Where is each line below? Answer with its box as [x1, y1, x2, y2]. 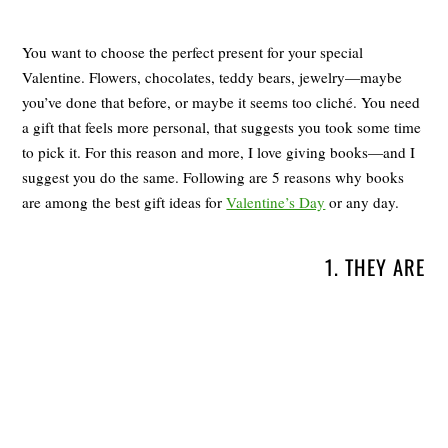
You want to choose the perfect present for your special [22, 41, 364, 62]
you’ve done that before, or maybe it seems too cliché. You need [22, 91, 421, 112]
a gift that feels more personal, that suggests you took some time [22, 116, 422, 137]
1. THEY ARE [324, 251, 425, 282]
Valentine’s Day [226, 191, 326, 212]
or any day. [325, 191, 400, 212]
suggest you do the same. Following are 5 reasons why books [22, 166, 405, 187]
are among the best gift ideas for [22, 191, 227, 212]
